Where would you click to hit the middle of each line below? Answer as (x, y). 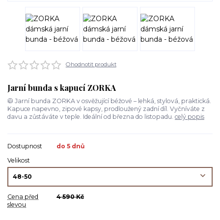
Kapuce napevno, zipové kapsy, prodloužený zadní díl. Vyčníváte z (106, 109)
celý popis (190, 116)
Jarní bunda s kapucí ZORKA (62, 87)
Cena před (23, 196)
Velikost (19, 161)
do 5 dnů (70, 146)
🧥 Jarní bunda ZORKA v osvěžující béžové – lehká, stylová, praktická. (109, 101)
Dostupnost (25, 146)
